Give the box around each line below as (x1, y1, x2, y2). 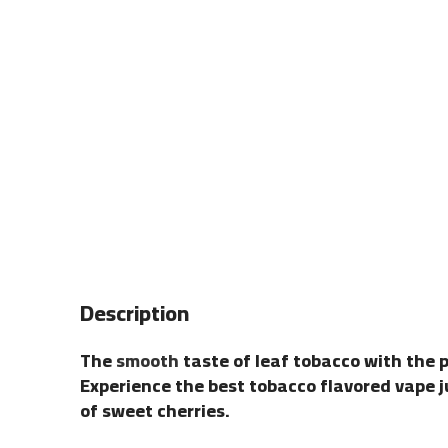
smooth (116, 343, 179, 377)
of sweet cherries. (80, 393, 230, 427)
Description (80, 291, 189, 334)
